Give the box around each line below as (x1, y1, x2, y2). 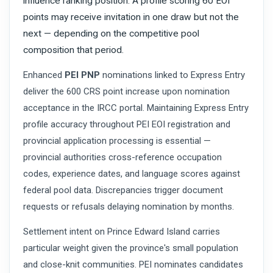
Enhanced (23, 69, 65, 80)
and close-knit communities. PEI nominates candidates (23, 258, 243, 270)
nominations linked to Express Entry (100, 69, 245, 80)
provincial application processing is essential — (23, 135, 211, 146)
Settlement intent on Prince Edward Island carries (23, 225, 220, 237)
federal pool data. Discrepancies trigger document (23, 184, 223, 196)
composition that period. (23, 44, 124, 55)
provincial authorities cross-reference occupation (23, 151, 222, 163)
